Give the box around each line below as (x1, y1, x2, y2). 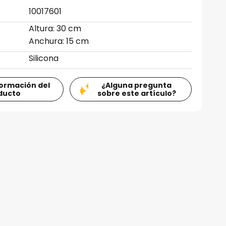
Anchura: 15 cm (29, 35, 89, 47)
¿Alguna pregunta (101, 80, 172, 90)
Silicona (29, 52, 59, 64)
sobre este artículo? (97, 88, 176, 98)
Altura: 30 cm (29, 23, 82, 34)
